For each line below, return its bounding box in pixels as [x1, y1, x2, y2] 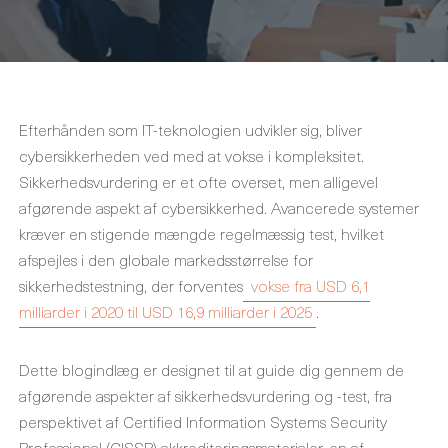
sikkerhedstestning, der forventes [19, 273, 243, 297]
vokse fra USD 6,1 [247, 273, 370, 297]
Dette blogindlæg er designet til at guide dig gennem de [19, 357, 404, 381]
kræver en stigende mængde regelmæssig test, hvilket [19, 221, 384, 245]
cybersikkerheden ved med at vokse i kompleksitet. [19, 143, 364, 167]
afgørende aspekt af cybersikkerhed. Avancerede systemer [19, 195, 419, 219]
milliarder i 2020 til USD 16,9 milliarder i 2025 [19, 299, 312, 323]
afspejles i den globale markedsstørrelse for [19, 247, 313, 271]
